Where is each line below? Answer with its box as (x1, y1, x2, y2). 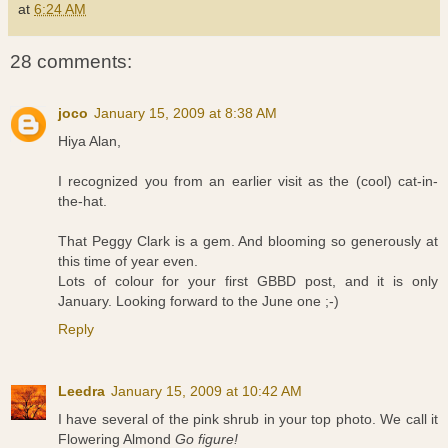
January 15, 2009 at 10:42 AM (111, 383, 302, 400)
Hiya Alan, (58, 133, 121, 150)
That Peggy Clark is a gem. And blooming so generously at (58, 233, 438, 250)
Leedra (58, 383, 105, 400)
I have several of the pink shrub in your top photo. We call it (58, 411, 438, 428)
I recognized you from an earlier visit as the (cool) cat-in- (58, 173, 438, 190)
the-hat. (58, 193, 107, 210)
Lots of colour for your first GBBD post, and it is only (58, 273, 438, 290)
